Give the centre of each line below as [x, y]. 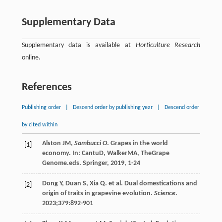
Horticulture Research [168, 45]
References [47, 87]
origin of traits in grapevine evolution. [98, 193]
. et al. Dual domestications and [151, 183]
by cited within [39, 125]
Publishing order [41, 107]
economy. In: [62, 153]
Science [165, 193]
